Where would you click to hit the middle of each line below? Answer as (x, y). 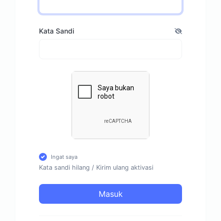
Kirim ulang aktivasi (125, 167)
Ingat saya (64, 157)
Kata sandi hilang (64, 167)
